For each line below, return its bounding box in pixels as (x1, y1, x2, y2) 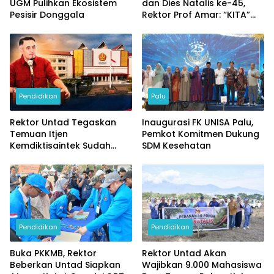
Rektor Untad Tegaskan (10, 116, 116, 128)
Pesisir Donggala (10, 9, 84, 21)
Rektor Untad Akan (142, 246, 226, 259)
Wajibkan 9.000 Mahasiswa (142, 258, 262, 271)
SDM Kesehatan (142, 139, 211, 152)
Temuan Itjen (10, 128, 68, 140)
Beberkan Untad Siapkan (10, 258, 120, 271)
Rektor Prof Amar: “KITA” (142, 9, 250, 21)
